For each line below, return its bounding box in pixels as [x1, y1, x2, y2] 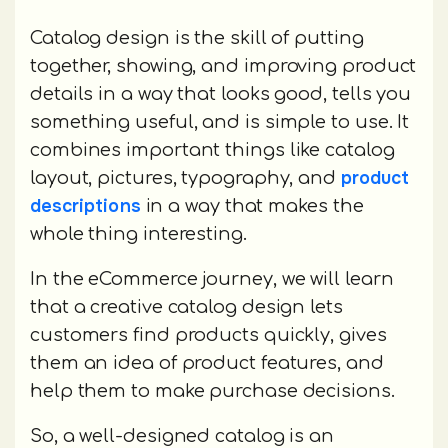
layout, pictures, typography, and [30, 167, 341, 188]
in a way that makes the [140, 195, 364, 216]
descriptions [30, 194, 141, 217]
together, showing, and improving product [30, 55, 417, 76]
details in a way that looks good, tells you [30, 83, 412, 104]
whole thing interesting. [30, 223, 247, 244]
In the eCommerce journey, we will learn [30, 268, 394, 289]
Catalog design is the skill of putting [30, 27, 364, 48]
